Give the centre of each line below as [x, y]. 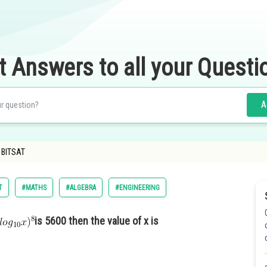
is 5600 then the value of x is [97, 221]
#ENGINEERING [137, 188]
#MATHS [34, 188]
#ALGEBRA [81, 188]
